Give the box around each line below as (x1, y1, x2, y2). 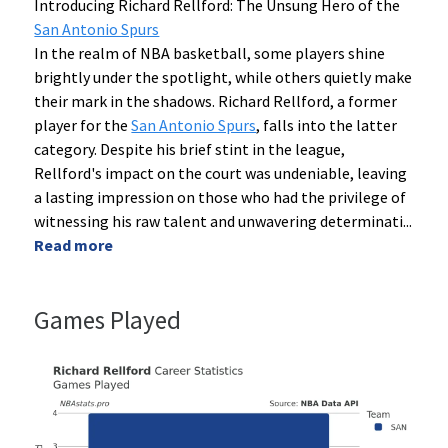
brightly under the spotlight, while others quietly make (34, 67, 413, 88)
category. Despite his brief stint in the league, (34, 139, 346, 160)
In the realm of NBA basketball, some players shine (34, 43, 386, 64)
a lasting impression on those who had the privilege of (34, 187, 407, 208)
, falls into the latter (256, 115, 398, 136)
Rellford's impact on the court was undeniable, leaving (34, 163, 408, 184)
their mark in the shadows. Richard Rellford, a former (34, 91, 398, 112)
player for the (34, 115, 132, 136)
